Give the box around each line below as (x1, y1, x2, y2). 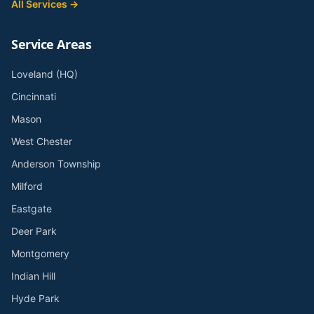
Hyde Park (11, 292, 60, 304)
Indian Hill (11, 270, 55, 282)
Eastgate (11, 203, 52, 214)
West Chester (11, 135, 72, 147)
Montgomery (11, 247, 69, 259)
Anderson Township (11, 158, 101, 170)
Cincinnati (11, 90, 56, 102)
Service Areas (11, 36, 92, 53)
